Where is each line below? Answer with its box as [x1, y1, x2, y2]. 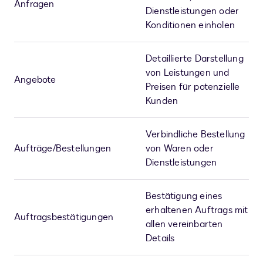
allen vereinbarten [146, 218, 223, 231]
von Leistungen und [146, 66, 230, 80]
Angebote [14, 73, 56, 87]
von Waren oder [146, 142, 214, 156]
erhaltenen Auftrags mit [146, 204, 248, 217]
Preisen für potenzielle [146, 80, 240, 94]
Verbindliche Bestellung [146, 128, 245, 141]
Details [146, 232, 175, 245]
